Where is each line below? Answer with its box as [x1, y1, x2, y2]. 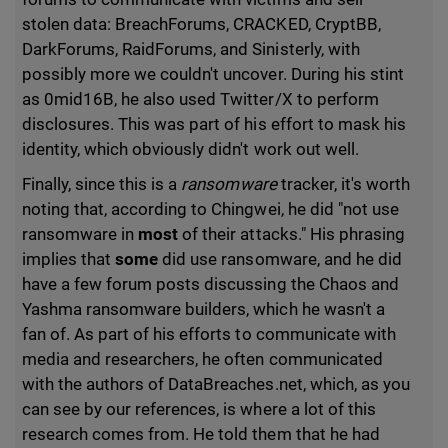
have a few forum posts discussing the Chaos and [22, 274, 399, 294]
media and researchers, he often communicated [22, 349, 383, 369]
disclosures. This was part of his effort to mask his [22, 114, 406, 134]
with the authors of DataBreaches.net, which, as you [22, 374, 410, 394]
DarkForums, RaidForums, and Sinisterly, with [22, 39, 360, 59]
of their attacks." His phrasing [178, 224, 405, 244]
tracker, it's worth [276, 174, 410, 194]
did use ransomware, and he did [162, 249, 402, 269]
